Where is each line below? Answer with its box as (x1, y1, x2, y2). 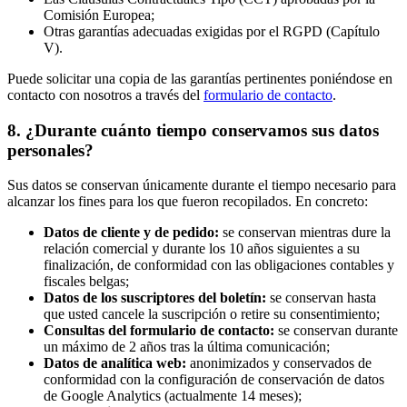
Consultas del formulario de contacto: (44, 323, 274, 339)
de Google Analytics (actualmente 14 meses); (44, 388, 302, 404)
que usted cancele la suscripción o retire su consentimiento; (44, 306, 380, 323)
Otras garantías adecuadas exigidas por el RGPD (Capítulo (44, 23, 380, 39)
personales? (7, 140, 94, 160)
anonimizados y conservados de (186, 355, 372, 372)
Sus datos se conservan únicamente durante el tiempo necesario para (7, 177, 396, 194)
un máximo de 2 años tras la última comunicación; (44, 339, 330, 355)
